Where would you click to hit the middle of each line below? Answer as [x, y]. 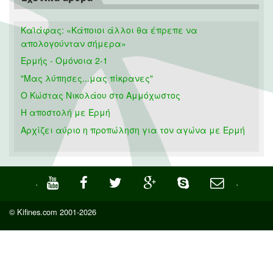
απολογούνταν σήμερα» [74, 43]
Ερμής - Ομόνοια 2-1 [65, 61]
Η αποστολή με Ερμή [66, 112]
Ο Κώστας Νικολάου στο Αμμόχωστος [101, 95]
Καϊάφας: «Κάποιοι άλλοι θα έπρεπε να [109, 30]
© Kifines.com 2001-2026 [53, 211]
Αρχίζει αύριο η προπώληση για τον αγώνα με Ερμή [133, 129]
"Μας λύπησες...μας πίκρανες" [87, 78]
